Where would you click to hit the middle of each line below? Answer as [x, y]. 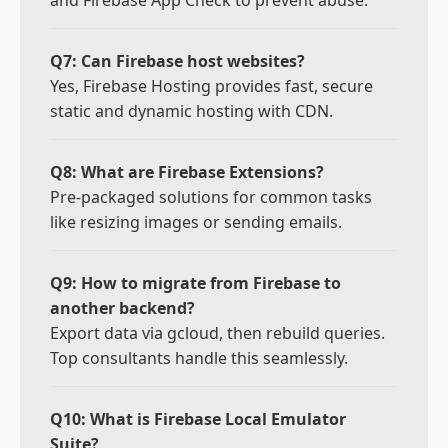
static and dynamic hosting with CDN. [191, 111]
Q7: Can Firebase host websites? [177, 61]
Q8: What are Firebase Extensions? [187, 172]
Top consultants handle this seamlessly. [199, 358]
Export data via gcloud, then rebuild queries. [217, 333]
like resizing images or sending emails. [196, 222]
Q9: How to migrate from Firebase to [195, 283]
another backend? [122, 308]
